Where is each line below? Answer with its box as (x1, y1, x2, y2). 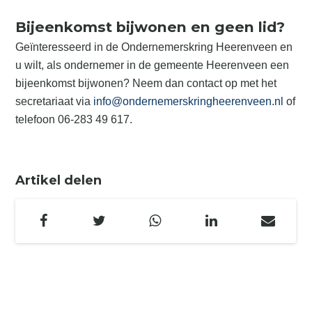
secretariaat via (15, 95, 94, 107)
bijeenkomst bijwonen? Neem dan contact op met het (15, 77, 277, 89)
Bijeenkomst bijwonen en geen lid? (15, 18, 286, 36)
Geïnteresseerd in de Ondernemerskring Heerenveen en (15, 41, 293, 53)
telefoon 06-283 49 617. (15, 114, 133, 125)
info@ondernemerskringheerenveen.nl (93, 95, 284, 107)
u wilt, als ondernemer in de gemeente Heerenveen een (15, 59, 290, 71)
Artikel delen (15, 173, 102, 188)
